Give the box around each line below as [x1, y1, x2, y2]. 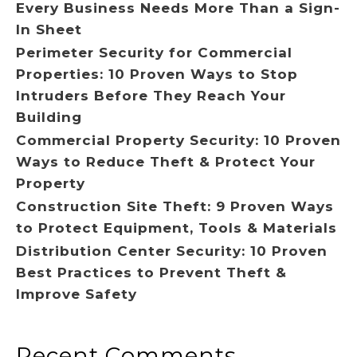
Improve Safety [16, 285, 137, 302]
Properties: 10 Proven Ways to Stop [16, 65, 298, 82]
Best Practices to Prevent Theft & [16, 264, 287, 280]
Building [16, 108, 82, 125]
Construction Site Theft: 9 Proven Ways [16, 198, 334, 214]
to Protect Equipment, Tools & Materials [16, 219, 337, 236]
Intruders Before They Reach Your [16, 87, 286, 104]
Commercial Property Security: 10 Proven [16, 131, 341, 148]
